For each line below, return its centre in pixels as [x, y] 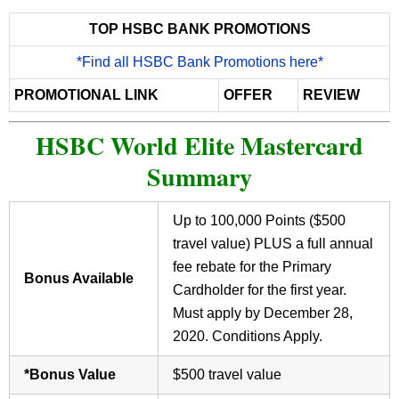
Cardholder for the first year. [260, 290]
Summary [199, 177]
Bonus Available [79, 279]
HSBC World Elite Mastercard [199, 146]
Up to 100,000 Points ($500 [259, 221]
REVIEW [331, 95]
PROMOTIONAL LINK [86, 95]
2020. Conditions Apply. [248, 337]
